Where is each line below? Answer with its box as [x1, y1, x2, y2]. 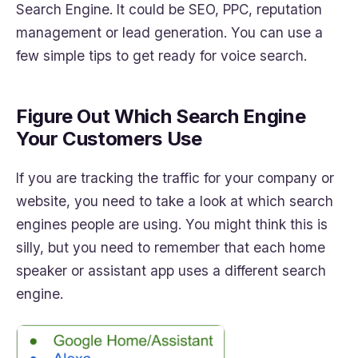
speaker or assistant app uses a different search [16, 261, 326, 279]
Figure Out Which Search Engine [16, 104, 306, 128]
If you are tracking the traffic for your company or [16, 169, 334, 186]
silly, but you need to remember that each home [16, 238, 325, 256]
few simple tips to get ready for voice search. [16, 46, 307, 64]
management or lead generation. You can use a [16, 23, 323, 41]
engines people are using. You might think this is [16, 215, 328, 233]
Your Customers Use [16, 126, 202, 150]
